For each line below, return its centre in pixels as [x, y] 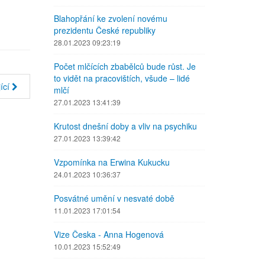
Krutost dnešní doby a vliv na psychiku [125, 126]
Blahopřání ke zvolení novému [111, 18]
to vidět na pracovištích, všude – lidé [122, 78]
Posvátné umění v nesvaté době [114, 198]
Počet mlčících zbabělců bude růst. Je [125, 66]
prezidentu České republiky [105, 30]
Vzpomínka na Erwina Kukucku [112, 162]
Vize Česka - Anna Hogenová [109, 234]
